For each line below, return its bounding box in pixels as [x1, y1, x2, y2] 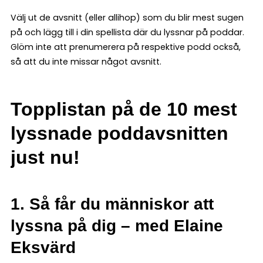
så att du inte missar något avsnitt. [11, 55, 161, 68]
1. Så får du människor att [11, 194, 214, 213]
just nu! [11, 146, 80, 168]
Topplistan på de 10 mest [11, 98, 237, 120]
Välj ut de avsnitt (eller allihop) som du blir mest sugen [11, 11, 244, 23]
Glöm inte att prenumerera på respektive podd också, [11, 41, 241, 53]
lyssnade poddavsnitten [11, 122, 228, 144]
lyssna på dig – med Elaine [11, 216, 223, 235]
